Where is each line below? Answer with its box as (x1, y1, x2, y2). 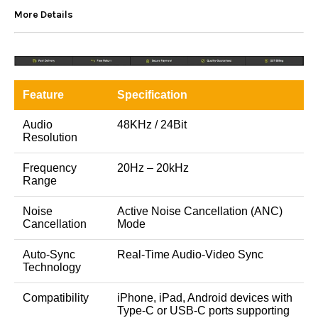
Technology (23, 261, 81, 274)
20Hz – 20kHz (117, 162, 189, 175)
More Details (14, 8, 73, 21)
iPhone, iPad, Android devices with (117, 292, 292, 305)
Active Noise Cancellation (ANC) (117, 205, 283, 218)
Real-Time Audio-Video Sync (117, 248, 263, 261)
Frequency (23, 162, 77, 175)
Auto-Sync (23, 248, 75, 261)
